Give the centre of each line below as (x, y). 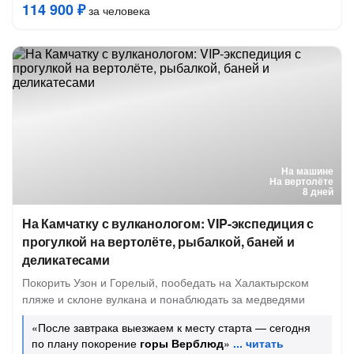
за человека (118, 10)
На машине (307, 171)
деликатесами (66, 260)
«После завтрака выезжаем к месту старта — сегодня (171, 327)
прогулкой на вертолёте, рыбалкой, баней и (158, 241)
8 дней (318, 191)
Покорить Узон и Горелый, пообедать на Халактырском (166, 282)
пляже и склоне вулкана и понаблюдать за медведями (164, 299)
